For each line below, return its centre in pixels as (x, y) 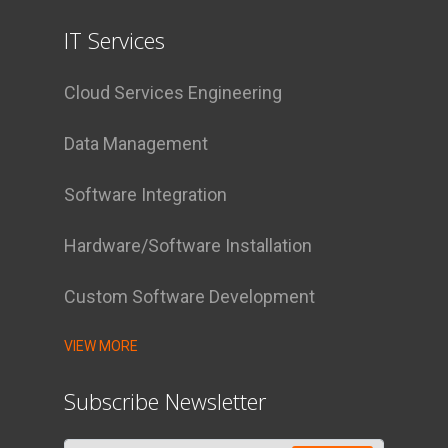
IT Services (115, 40)
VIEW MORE (101, 346)
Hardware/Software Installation (188, 246)
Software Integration (146, 195)
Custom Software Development (190, 297)
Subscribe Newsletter (165, 401)
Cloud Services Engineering (173, 93)
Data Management (136, 144)
